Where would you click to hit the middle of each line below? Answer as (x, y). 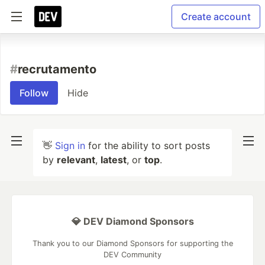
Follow (34, 93)
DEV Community (132, 255)
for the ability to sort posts (148, 146)
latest (114, 160)
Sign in (70, 146)
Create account (216, 17)
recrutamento (57, 69)
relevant (76, 160)
